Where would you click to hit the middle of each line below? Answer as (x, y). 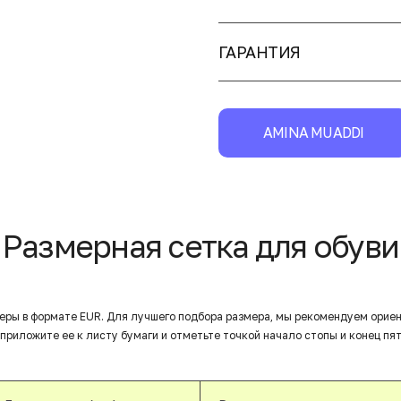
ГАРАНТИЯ (260, 51)
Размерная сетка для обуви (200, 246)
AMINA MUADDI (314, 132)
